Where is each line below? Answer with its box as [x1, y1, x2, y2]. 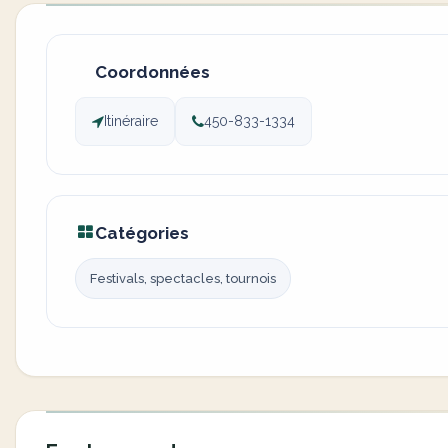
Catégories [95, 223, 189, 243]
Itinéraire [104, 113, 158, 129]
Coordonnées [95, 62, 210, 82]
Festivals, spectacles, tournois [90, 271, 276, 286]
